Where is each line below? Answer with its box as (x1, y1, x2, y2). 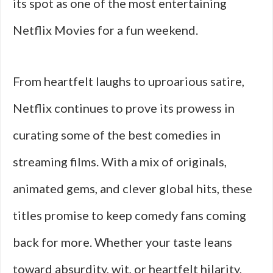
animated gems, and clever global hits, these (13, 181, 252, 196)
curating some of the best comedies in (13, 127, 221, 142)
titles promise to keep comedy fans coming (13, 208, 246, 222)
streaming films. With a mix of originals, (13, 154, 227, 169)
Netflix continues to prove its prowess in (13, 101, 235, 115)
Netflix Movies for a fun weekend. (13, 23, 198, 37)
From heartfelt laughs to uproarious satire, (13, 74, 244, 88)
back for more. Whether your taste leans (13, 235, 232, 249)
